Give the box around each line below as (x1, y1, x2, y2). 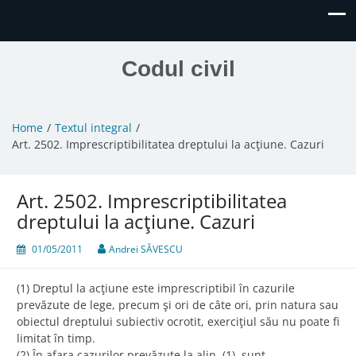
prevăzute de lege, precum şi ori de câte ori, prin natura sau (17, 297, 339, 313)
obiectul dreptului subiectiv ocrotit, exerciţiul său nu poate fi (17, 314, 339, 330)
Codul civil (121, 56, 235, 81)
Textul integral (55, 120, 132, 136)
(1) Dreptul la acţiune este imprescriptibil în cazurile (17, 281, 295, 296)
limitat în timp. (17, 331, 95, 346)
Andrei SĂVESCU (109, 242, 183, 257)
